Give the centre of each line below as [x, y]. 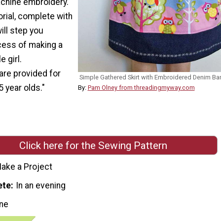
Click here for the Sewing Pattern [93, 145]
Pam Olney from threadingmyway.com [141, 87]
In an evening [41, 185]
